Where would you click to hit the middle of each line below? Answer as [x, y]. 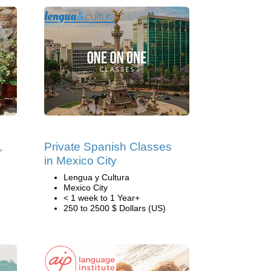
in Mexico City [80, 161]
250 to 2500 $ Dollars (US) [115, 208]
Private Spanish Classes [108, 147]
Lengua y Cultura [96, 177]
